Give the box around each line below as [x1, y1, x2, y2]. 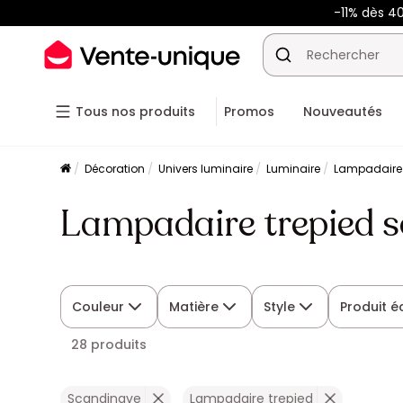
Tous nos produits [76, 103, 195, 121]
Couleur [72, 298, 125, 316]
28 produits [71, 336, 148, 354]
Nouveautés [303, 103, 382, 121]
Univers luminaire [158, 161, 254, 176]
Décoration [85, 161, 146, 176]
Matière [169, 298, 219, 316]
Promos [224, 103, 274, 121]
